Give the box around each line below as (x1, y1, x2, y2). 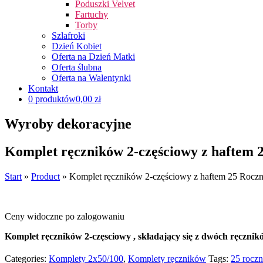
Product (31, 171, 60, 181)
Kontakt (28, 83, 58, 93)
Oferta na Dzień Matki (52, 52, 135, 62)
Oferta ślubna (52, 62, 102, 72)
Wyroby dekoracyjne (5, 116, 131, 131)
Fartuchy (75, 9, 108, 19)
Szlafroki (52, 31, 85, 41)
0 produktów (28, 94, 76, 104)
